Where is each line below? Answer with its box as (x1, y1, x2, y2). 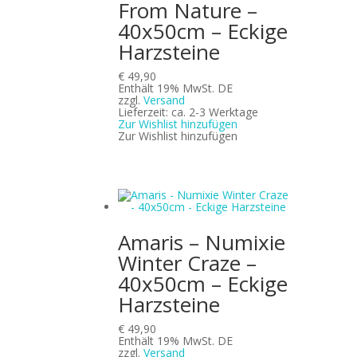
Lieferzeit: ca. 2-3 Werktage (118, 104, 259, 120)
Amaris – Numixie (118, 227, 286, 257)
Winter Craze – (118, 248, 257, 277)
